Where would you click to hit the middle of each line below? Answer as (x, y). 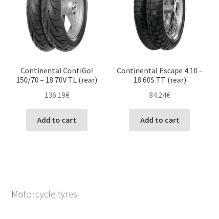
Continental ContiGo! (57, 71)
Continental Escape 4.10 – (160, 71)
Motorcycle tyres (44, 194)
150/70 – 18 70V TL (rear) (57, 80)
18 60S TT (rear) (160, 80)
